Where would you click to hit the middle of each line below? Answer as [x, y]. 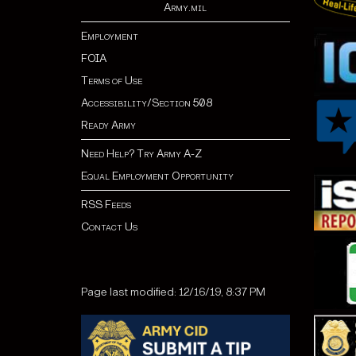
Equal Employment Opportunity [157, 176]
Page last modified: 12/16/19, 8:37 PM [173, 292]
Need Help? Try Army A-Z [141, 153]
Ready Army [108, 125]
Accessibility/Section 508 [147, 103]
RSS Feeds [106, 204]
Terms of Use [112, 80]
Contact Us [109, 226]
